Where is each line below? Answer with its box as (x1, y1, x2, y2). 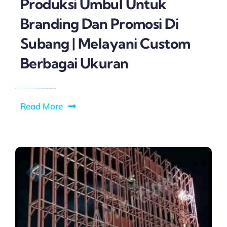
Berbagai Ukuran (20, 54, 129, 72)
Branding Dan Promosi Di (20, 14, 179, 32)
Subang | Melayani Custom (20, 34, 191, 52)
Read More (20, 100, 63, 111)
